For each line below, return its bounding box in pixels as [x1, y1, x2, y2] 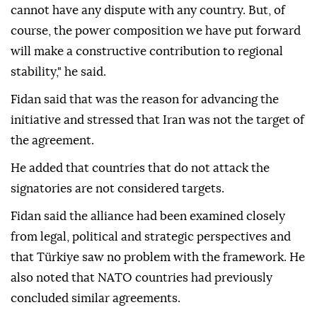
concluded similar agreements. [11, 292, 180, 305]
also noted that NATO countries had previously [11, 272, 272, 284]
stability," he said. [11, 66, 106, 79]
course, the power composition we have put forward [11, 25, 301, 38]
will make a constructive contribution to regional [11, 45, 283, 58]
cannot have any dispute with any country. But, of [11, 4, 285, 17]
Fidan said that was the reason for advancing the [11, 93, 279, 106]
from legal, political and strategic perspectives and [11, 231, 291, 243]
